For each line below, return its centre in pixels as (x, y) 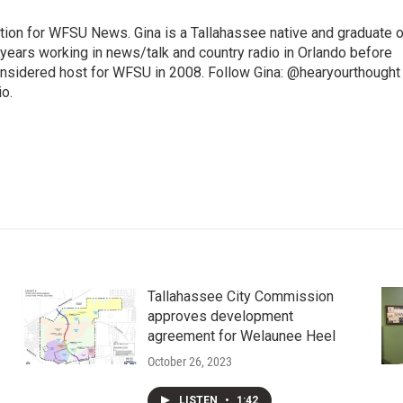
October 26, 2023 (189, 362)
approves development (220, 316)
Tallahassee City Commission (240, 296)
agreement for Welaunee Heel (241, 336)
